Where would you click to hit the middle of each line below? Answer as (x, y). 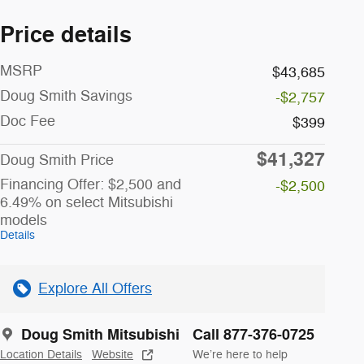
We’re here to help (240, 354)
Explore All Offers (95, 288)
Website (113, 354)
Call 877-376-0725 (253, 334)
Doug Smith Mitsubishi (100, 334)
